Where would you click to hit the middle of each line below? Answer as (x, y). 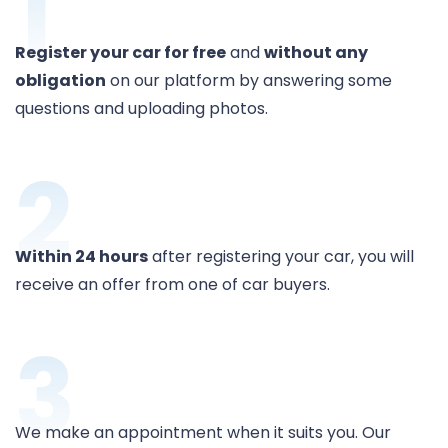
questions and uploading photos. (141, 109)
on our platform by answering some (249, 81)
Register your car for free (120, 53)
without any (316, 53)
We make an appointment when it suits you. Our (203, 433)
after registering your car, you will (281, 257)
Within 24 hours (81, 257)
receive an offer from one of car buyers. (172, 285)
